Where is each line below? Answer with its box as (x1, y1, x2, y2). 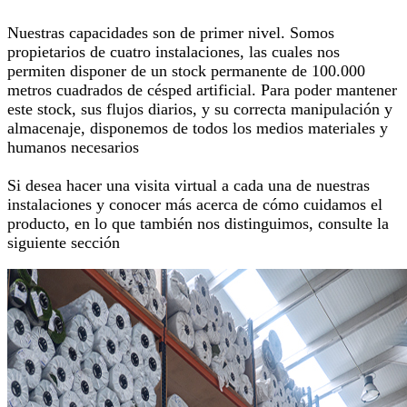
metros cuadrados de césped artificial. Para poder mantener (7, 81, 397, 100)
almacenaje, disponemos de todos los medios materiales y (7, 119, 388, 138)
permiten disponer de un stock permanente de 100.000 (7, 62, 365, 81)
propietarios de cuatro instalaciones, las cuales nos (7, 43, 340, 62)
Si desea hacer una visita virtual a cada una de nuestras (7, 176, 370, 195)
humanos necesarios (7, 138, 139, 157)
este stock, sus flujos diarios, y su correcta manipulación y (7, 100, 392, 119)
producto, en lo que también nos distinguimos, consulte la (7, 214, 389, 233)
